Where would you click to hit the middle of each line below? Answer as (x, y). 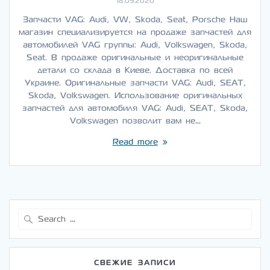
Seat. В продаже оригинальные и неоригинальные (135, 58)
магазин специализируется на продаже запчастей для (135, 33)
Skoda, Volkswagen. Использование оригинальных (135, 96)
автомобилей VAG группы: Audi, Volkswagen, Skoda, (135, 45)
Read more (135, 142)
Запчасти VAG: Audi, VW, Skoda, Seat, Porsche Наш (135, 20)
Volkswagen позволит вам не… (135, 121)
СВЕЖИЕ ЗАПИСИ (135, 263)
